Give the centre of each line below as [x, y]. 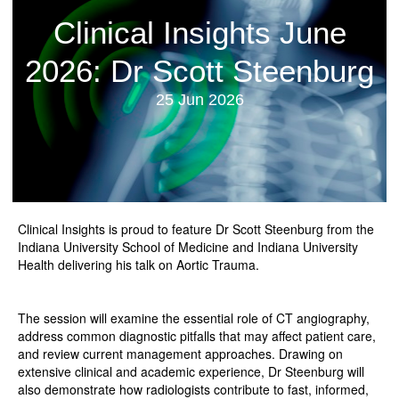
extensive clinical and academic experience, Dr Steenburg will [191, 372]
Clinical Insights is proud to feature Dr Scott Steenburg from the [196, 229]
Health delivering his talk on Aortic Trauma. [138, 265]
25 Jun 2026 [199, 100]
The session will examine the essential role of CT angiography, [194, 318]
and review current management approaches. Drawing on [180, 354]
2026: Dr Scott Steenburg [199, 71]
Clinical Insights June [199, 33]
